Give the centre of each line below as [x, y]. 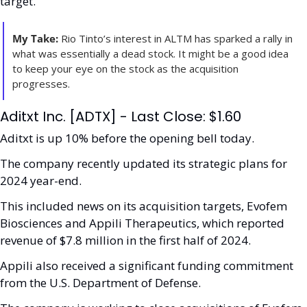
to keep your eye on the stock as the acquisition [125, 69]
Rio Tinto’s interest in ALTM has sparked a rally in [175, 39]
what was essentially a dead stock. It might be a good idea [150, 54]
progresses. [42, 84]
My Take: [35, 39]
